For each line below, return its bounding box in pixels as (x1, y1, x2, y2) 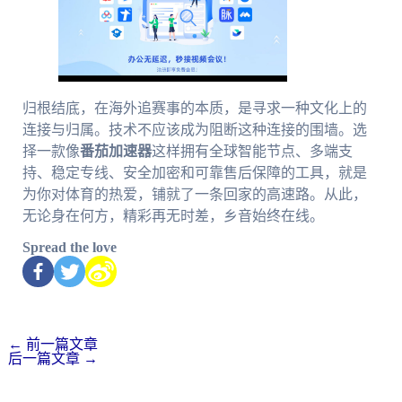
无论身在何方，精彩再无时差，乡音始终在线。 (22, 207, 324, 223)
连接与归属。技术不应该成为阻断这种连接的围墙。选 (22, 121, 367, 137)
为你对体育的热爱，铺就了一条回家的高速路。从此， (22, 186, 367, 202)
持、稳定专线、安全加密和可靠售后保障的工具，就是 (22, 164, 367, 180)
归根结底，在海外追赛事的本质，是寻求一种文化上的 (22, 100, 367, 116)
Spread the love (22, 239, 117, 255)
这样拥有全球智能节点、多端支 (151, 143, 353, 159)
